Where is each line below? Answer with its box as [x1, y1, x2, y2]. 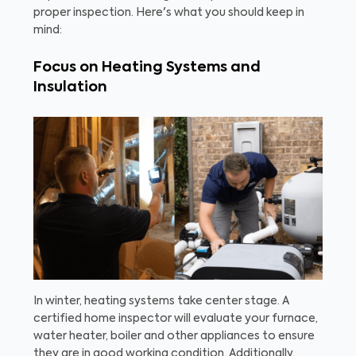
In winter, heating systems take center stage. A [33, 296, 289, 308]
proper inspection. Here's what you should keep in [33, 7, 304, 19]
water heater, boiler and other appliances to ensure [33, 331, 315, 342]
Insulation [33, 80, 107, 95]
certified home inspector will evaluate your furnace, [33, 313, 318, 325]
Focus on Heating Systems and [33, 60, 261, 75]
